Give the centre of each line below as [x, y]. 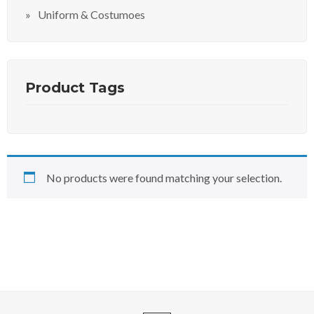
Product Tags [75, 88]
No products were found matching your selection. [164, 178]
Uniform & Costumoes [91, 15]
